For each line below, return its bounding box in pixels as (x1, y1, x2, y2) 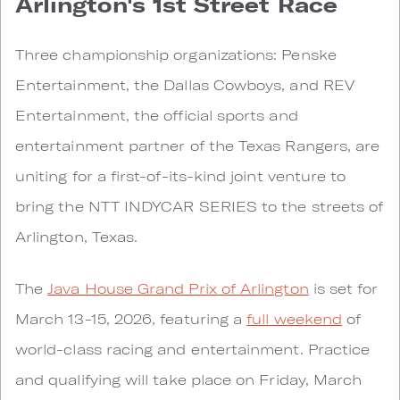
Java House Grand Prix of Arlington (47, 279, 309, 297)
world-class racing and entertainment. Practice (15, 340, 371, 358)
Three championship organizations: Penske (15, 46, 337, 63)
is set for (308, 279, 379, 297)
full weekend (246, 310, 343, 328)
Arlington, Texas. (15, 228, 143, 246)
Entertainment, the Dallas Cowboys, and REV (15, 76, 354, 94)
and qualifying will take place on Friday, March (15, 371, 362, 388)
